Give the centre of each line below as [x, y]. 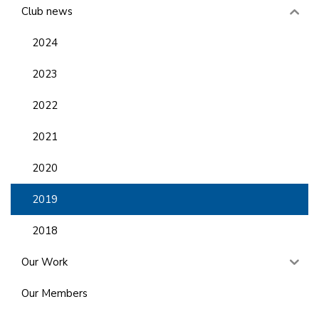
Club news [47, 11]
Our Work [45, 262]
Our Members [54, 293]
